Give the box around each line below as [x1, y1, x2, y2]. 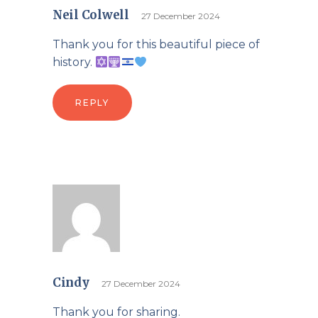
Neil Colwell [53, 7, 129, 23]
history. [53, 55, 95, 69]
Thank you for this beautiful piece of [53, 38, 260, 51]
